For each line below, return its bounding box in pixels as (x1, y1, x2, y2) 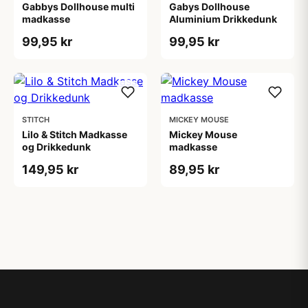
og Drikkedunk (22, 141, 91, 153)
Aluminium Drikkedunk (169, 13, 277, 25)
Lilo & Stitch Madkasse (22, 129, 127, 140)
